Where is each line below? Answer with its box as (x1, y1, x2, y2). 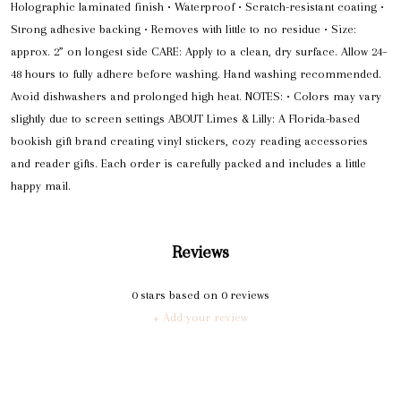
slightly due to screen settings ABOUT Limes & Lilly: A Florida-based (11, 112, 360, 126)
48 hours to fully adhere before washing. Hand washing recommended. (11, 67, 381, 81)
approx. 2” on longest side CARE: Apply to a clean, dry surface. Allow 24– (11, 45, 388, 59)
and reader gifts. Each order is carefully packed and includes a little (11, 157, 366, 171)
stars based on (137, 287, 221, 302)
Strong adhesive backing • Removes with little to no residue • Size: (11, 22, 356, 37)
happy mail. (11, 179, 71, 193)
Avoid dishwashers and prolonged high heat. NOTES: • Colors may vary (11, 90, 381, 104)
